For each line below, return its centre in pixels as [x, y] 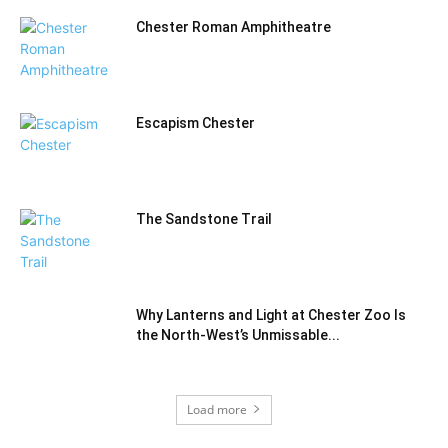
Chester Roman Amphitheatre [233, 26]
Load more [217, 409]
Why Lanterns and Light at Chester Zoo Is [271, 314]
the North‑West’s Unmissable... [238, 334]
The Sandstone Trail [204, 218]
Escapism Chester [195, 122]
